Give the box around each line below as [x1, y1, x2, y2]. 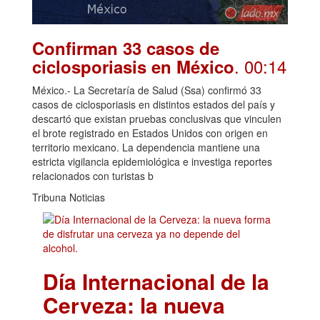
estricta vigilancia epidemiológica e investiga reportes [32, 154, 272, 169]
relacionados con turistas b [32, 169, 154, 184]
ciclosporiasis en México [32, 54, 234, 79]
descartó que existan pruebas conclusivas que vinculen [32, 111, 281, 126]
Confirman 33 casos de [32, 36, 219, 61]
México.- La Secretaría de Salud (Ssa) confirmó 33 [32, 83, 261, 98]
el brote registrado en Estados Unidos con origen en [32, 126, 268, 141]
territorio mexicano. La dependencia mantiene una [32, 140, 260, 155]
